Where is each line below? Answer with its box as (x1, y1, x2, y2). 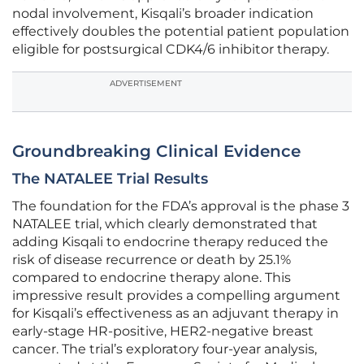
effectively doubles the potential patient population (12, 24, 349, 40)
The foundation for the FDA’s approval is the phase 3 (12, 198, 349, 214)
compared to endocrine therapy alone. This (12, 270, 291, 286)
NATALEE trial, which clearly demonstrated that (12, 216, 318, 232)
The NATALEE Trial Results (12, 170, 208, 188)
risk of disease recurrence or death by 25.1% (12, 252, 291, 268)
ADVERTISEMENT (110, 78, 182, 89)
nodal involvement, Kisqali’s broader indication (12, 6, 314, 22)
